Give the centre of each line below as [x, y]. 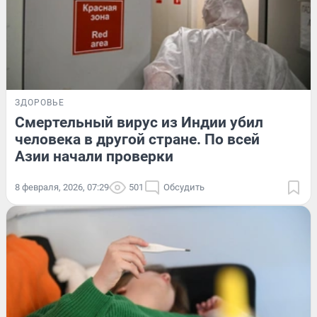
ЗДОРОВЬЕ [40, 102]
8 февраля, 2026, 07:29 [62, 187]
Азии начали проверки [94, 156]
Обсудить [184, 187]
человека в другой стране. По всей [137, 139]
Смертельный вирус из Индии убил [139, 122]
